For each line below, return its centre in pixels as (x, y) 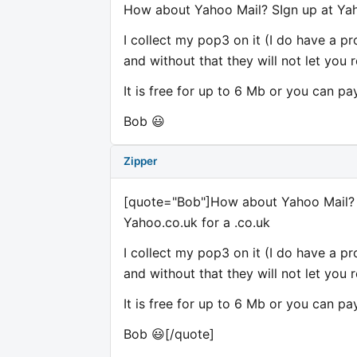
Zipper (140, 161)
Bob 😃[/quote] (169, 334)
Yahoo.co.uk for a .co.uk (197, 223)
